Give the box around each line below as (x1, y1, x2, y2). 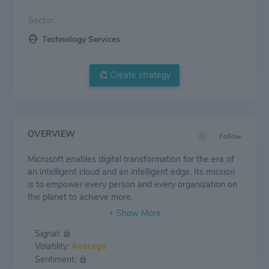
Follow (219, 131, 241, 142)
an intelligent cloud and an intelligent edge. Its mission (28, 166, 235, 178)
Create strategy (107, 69, 171, 82)
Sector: (28, 14, 55, 26)
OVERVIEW (28, 128, 76, 141)
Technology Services (42, 33, 120, 45)
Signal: (35, 227, 62, 240)
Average (71, 240, 106, 252)
